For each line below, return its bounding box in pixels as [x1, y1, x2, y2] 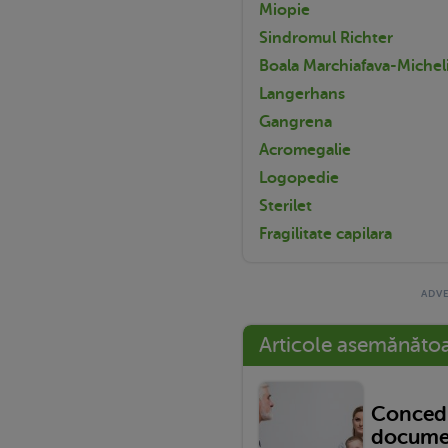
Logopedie [259, 168, 339, 187]
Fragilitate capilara [259, 224, 392, 243]
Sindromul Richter [259, 28, 393, 47]
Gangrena [259, 112, 332, 131]
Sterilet [259, 196, 312, 215]
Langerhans [259, 84, 345, 103]
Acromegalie [259, 140, 351, 159]
